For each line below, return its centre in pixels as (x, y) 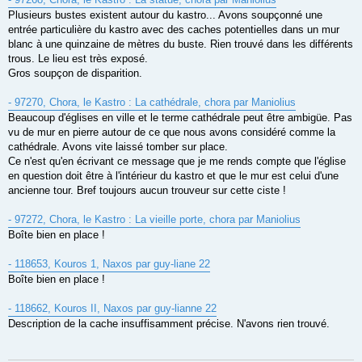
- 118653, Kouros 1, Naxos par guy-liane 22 (109, 263)
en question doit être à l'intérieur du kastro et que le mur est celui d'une (173, 175)
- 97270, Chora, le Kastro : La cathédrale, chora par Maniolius (152, 102)
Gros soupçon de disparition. (75, 73)
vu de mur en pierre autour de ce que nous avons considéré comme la (172, 132)
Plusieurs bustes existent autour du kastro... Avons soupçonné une (165, 15)
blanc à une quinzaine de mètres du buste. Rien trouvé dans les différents (181, 44)
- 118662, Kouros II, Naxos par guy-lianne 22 (112, 308)
